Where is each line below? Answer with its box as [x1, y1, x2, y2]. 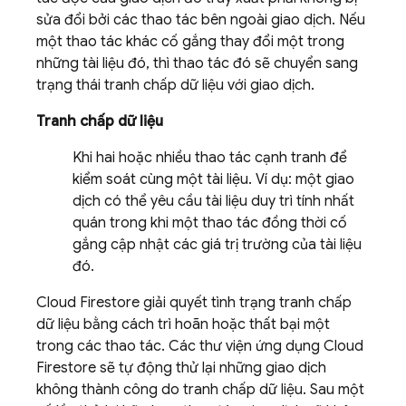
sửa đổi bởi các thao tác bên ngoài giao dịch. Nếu [36, 11, 365, 29]
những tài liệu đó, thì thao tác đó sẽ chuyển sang [36, 54, 358, 72]
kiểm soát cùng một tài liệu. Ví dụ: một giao [72, 170, 354, 188]
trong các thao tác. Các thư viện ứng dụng [36, 337, 324, 355]
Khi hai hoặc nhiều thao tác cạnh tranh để [72, 149, 347, 167]
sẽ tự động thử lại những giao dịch [96, 359, 326, 377]
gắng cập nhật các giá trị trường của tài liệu [72, 236, 362, 254]
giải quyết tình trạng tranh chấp [140, 294, 352, 312]
